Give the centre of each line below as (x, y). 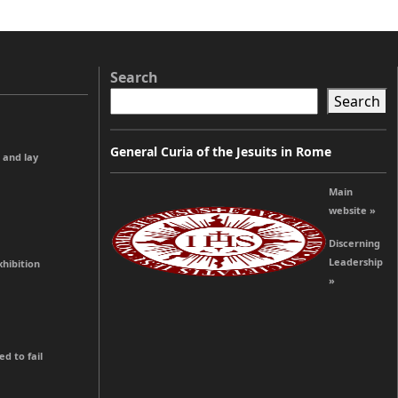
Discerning (354, 243)
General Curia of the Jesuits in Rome (221, 151)
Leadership (356, 261)
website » (352, 210)
